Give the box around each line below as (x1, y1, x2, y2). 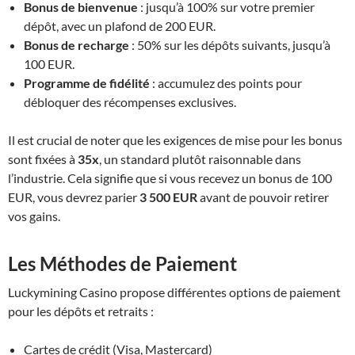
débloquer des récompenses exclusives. (24, 94, 236, 109)
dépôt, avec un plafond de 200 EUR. (24, 17, 216, 33)
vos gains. (8, 208, 60, 223)
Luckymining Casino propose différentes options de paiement (8, 284, 341, 300)
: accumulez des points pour (150, 74, 302, 90)
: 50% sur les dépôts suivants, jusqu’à (129, 36, 330, 52)
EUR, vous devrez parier (8, 189, 139, 204)
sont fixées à (8, 151, 78, 166)
